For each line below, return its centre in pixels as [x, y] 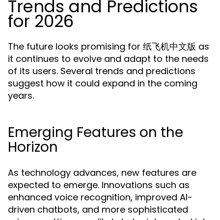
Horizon [33, 147]
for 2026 [41, 21]
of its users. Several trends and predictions [102, 71]
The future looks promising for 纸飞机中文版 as [109, 46]
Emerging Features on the [96, 132]
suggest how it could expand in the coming [103, 83]
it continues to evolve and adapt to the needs [108, 59]
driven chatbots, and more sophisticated [98, 209]
